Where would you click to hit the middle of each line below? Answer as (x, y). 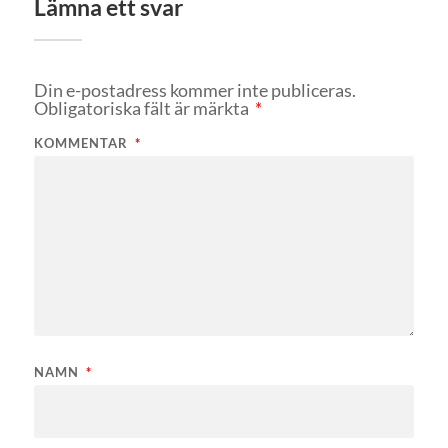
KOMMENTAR (82, 143)
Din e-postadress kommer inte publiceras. (194, 90)
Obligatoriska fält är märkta (142, 108)
